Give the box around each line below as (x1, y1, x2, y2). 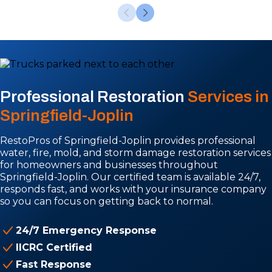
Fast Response (16, 259, 92, 270)
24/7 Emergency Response (16, 225, 157, 236)
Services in (188, 88, 269, 105)
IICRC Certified (16, 242, 92, 253)
